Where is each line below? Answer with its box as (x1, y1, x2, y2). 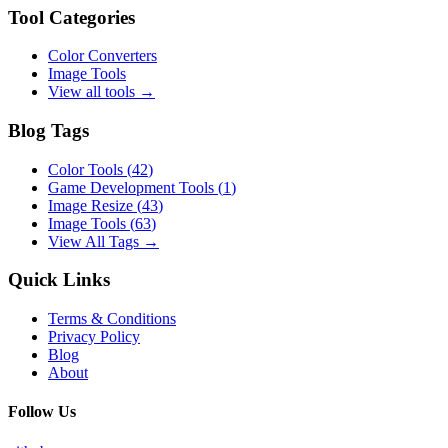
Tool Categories (8, 6, 135, 28)
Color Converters (48, 47, 157, 65)
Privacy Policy (48, 328, 140, 346)
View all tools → (48, 83, 155, 101)
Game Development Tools (48, 178, 214, 196)
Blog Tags (8, 119, 89, 141)
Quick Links (8, 269, 110, 291)
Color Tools (48, 160, 123, 178)
